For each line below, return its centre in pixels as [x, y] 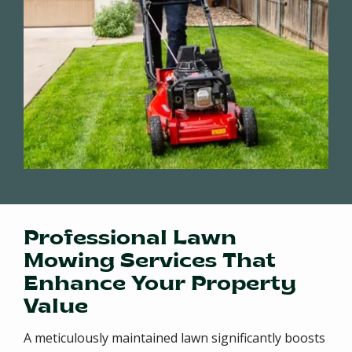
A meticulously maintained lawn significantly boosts [174, 337]
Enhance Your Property [160, 284]
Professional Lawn [130, 239]
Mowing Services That [150, 262]
